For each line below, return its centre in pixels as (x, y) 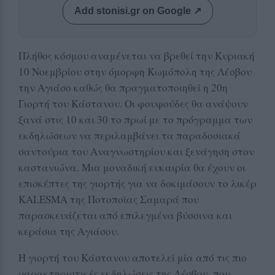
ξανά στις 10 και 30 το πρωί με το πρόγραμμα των (135, 119)
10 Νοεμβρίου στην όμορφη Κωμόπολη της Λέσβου (135, 71)
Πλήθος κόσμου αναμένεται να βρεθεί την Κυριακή (137, 55)
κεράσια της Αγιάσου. (69, 231)
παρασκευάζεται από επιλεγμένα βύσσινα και (125, 215)
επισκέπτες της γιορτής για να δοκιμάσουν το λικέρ (137, 183)
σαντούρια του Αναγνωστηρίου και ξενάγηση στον (136, 151)
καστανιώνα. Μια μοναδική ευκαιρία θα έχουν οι (132, 167)
